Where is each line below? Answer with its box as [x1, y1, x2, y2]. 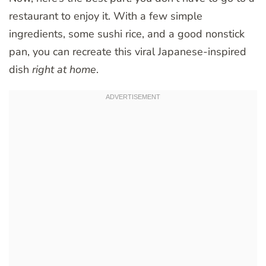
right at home [32, 62, 96, 77]
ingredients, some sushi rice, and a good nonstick [9, 27, 245, 42]
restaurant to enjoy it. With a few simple [9, 9, 202, 24]
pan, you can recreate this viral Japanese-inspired [9, 45, 246, 59]
